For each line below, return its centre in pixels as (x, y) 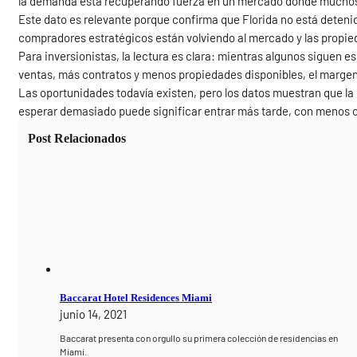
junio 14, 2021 (94, 314)
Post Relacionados (77, 139)
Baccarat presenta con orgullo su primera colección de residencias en (199, 337)
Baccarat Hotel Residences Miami (136, 297)
